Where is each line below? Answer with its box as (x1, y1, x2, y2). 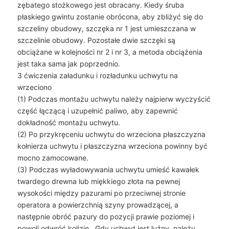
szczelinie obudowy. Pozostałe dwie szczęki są (17, 36, 175, 45)
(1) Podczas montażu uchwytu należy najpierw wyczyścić (17, 95, 211, 104)
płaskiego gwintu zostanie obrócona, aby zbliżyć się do (17, 12, 203, 21)
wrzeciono (17, 83, 52, 92)
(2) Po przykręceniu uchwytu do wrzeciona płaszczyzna (17, 130, 205, 139)
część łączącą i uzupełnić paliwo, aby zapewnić (17, 106, 178, 116)
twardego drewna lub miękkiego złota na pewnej (17, 177, 180, 186)
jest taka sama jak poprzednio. (17, 59, 120, 68)
